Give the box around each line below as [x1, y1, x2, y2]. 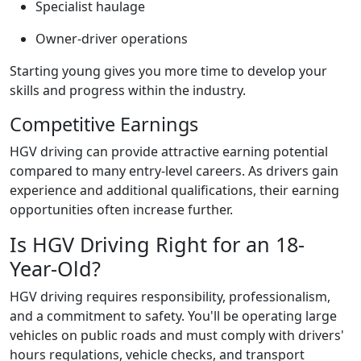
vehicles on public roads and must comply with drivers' [10, 326, 344, 344]
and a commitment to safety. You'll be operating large [10, 307, 337, 325]
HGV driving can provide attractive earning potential [10, 143, 328, 160]
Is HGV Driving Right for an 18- [10, 230, 305, 258]
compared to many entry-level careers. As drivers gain [10, 162, 338, 180]
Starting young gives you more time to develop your [10, 62, 327, 80]
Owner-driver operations [35, 30, 188, 48]
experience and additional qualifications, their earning [10, 181, 339, 199]
